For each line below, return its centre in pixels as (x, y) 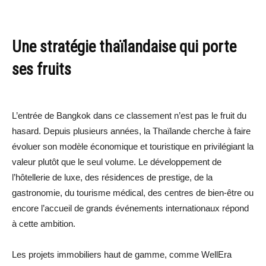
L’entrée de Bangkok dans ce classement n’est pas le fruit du (129, 116)
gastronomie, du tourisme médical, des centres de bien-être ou (133, 193)
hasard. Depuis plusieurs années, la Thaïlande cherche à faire (131, 131)
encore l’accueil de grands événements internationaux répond (130, 208)
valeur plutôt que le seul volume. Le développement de (117, 162)
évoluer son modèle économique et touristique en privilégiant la (133, 147)
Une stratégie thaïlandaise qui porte (124, 47)
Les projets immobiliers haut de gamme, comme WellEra (122, 255)
